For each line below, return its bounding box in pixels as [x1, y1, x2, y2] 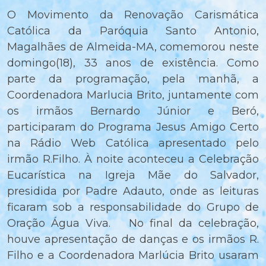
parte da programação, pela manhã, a [7, 72, 259, 86]
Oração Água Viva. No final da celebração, [7, 217, 259, 230]
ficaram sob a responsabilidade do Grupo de [7, 201, 259, 214]
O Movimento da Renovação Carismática [7, 8, 259, 22]
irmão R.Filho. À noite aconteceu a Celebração [7, 153, 259, 166]
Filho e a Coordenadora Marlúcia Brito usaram [7, 249, 259, 262]
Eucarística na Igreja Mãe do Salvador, [7, 169, 259, 182]
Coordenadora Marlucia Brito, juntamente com [7, 88, 259, 102]
